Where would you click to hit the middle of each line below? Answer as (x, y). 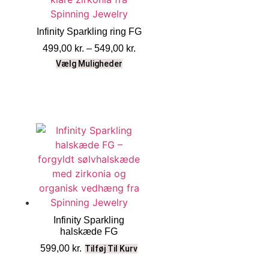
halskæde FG (89, 231)
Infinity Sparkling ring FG (89, 31)
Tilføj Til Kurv (111, 248)
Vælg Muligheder (89, 63)
